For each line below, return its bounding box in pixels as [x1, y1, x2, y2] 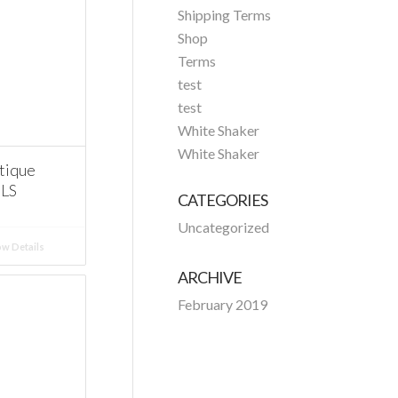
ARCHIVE [178, 267, 243, 287]
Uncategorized [178, 219, 270, 235]
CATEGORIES [178, 190, 268, 210]
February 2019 [178, 296, 268, 313]
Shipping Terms [178, 6, 272, 23]
